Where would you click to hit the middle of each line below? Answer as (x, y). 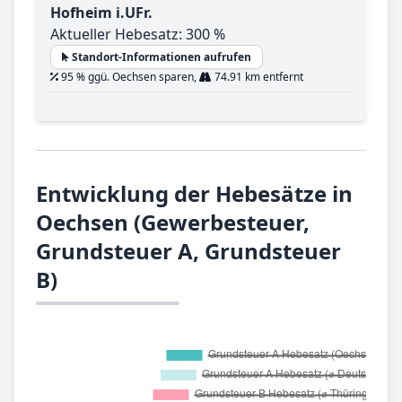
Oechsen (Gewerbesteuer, (173, 223)
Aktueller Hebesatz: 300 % (138, 35)
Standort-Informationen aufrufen (160, 57)
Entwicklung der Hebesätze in (194, 194)
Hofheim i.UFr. (101, 13)
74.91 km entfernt (258, 77)
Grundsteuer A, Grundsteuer (188, 251)
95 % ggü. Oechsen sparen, (129, 77)
